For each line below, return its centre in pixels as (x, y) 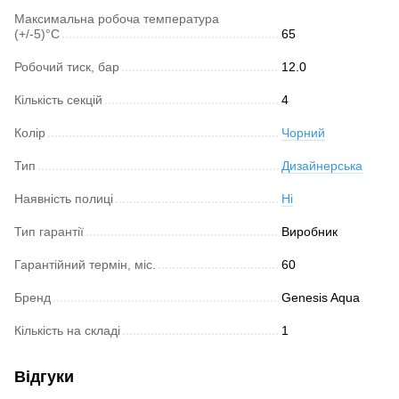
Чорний (303, 132)
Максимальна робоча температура (117, 18)
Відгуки (44, 376)
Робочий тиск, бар (67, 66)
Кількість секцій (58, 99)
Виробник (309, 231)
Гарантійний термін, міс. (85, 264)
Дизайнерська (322, 165)
